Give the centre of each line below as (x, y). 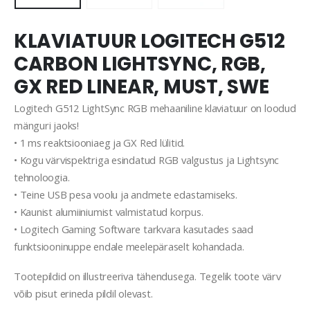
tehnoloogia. (42, 177)
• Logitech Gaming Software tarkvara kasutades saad (134, 229)
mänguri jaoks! (46, 125)
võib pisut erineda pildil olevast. (83, 294)
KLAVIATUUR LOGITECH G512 (149, 41)
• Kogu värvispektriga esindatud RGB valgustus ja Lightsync (147, 159)
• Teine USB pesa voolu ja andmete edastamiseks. (126, 194)
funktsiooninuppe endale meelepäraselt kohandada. (129, 246)
